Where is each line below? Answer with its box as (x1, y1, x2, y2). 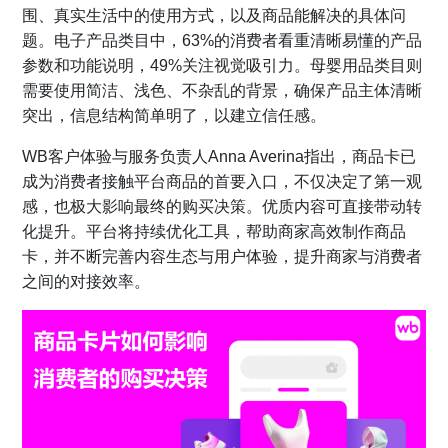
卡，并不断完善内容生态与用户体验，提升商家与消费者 (22, 248, 423, 265)
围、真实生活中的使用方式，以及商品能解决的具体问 (22, 7, 407, 24)
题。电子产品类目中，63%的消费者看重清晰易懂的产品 (22, 32, 423, 49)
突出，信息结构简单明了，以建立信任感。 (22, 107, 327, 124)
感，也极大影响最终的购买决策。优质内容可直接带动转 (22, 198, 423, 215)
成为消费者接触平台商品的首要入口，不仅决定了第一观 (22, 173, 423, 190)
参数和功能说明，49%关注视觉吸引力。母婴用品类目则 (22, 57, 423, 74)
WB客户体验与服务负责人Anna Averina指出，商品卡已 (22, 148, 417, 165)
